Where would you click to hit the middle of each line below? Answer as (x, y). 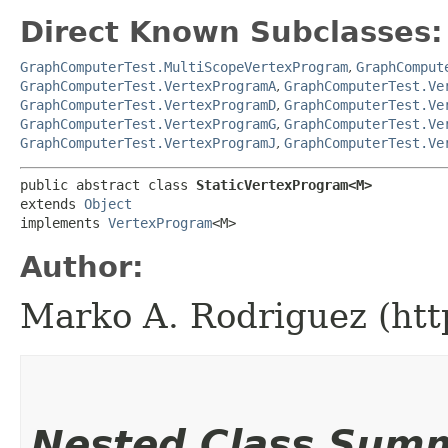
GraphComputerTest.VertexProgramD (148, 104)
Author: (82, 266)
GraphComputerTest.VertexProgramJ (148, 142)
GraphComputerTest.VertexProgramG (148, 123)
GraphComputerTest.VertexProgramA (148, 85)
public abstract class (108, 184)
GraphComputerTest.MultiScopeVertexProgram (184, 66)
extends (52, 203)
